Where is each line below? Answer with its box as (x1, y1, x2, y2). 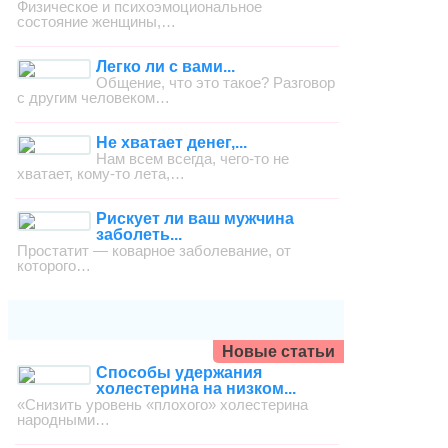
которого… (17, 257, 92, 275)
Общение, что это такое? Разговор (96, 74, 336, 92)
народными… (17, 411, 111, 429)
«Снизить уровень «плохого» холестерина (17, 396, 309, 414)
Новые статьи (221, 342, 335, 360)
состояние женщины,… (17, 13, 177, 31)
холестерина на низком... (96, 380, 297, 398)
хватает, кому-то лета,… (17, 165, 186, 183)
